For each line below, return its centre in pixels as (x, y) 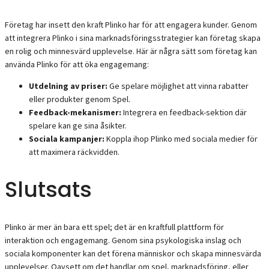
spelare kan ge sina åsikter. (78, 126)
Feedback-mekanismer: (75, 113)
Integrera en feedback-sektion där (184, 113)
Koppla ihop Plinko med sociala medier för (181, 139)
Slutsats (48, 190)
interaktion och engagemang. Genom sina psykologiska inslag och (123, 240)
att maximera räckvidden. (74, 152)
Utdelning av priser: (68, 86)
